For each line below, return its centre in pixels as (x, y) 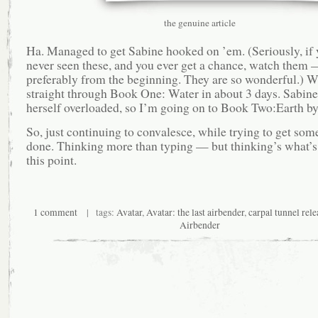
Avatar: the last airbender (195, 212)
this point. (51, 160)
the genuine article (200, 22)
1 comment (55, 212)
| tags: (97, 212)
